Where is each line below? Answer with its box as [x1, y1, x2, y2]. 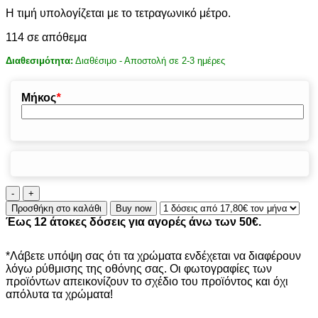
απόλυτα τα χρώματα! [6, 287, 113, 300]
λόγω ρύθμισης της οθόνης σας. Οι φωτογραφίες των [6, 262, 272, 275]
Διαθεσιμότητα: [6, 55, 73, 66]
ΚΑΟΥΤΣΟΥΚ [22, 197, 91, 210]
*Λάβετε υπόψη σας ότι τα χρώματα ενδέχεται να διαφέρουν [6, 249, 301, 262]
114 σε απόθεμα [6, 31, 87, 43]
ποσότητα [22, 274, 71, 287]
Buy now [116, 202, 151, 214]
